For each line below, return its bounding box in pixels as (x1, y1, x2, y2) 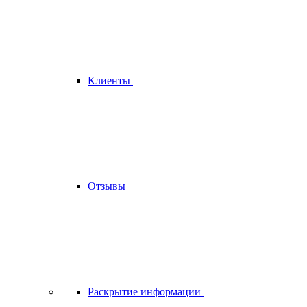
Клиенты (88, 75, 133, 86)
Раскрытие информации (88, 286, 204, 297)
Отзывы (88, 180, 128, 192)
